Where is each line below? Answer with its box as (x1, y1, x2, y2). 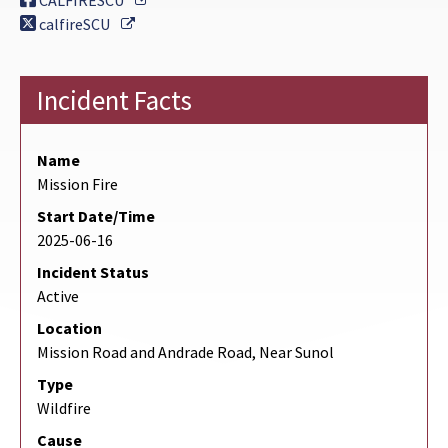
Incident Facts (37, 83, 192, 118)
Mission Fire (37, 174, 118, 195)
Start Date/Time (37, 206, 155, 227)
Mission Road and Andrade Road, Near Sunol (37, 342, 334, 363)
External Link (134, 13, 225, 34)
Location (37, 318, 102, 339)
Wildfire (37, 398, 91, 419)
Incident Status (37, 262, 149, 283)
